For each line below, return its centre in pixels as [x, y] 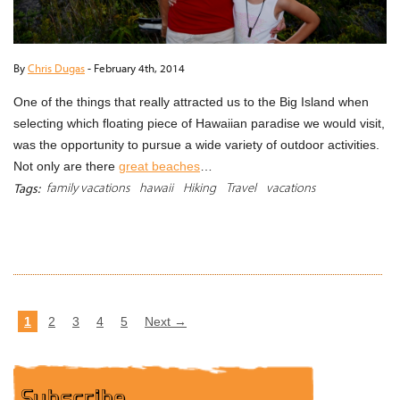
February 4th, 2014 [139, 67]
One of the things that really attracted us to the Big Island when [191, 101]
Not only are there [66, 166]
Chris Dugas [56, 67]
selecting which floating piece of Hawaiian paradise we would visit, [199, 123]
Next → [166, 321]
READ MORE [321, 229]
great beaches [159, 166]
